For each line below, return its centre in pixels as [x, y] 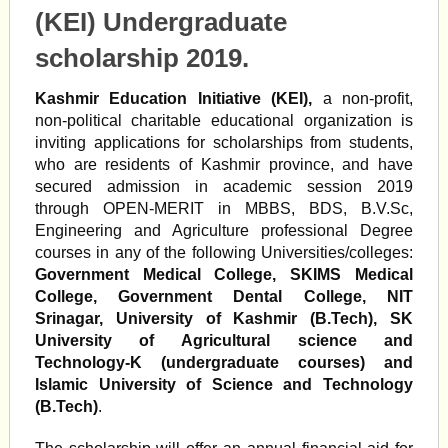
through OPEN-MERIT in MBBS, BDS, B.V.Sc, [224, 208]
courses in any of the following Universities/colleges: [224, 252]
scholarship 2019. [141, 58]
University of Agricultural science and [224, 340]
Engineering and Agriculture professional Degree [224, 230]
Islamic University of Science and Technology [224, 384]
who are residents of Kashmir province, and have [224, 164]
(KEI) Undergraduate [160, 22]
